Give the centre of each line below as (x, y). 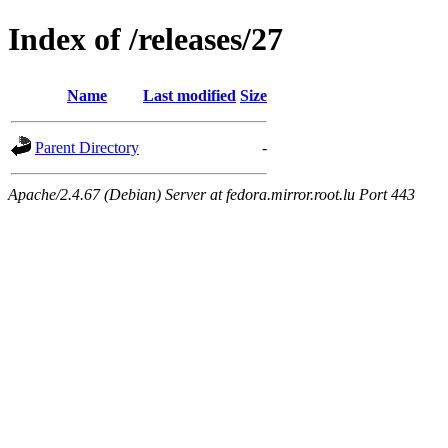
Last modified (189, 95)
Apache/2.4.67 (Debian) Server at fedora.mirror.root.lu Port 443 (211, 194)
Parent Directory (87, 147)
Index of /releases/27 (145, 39)
